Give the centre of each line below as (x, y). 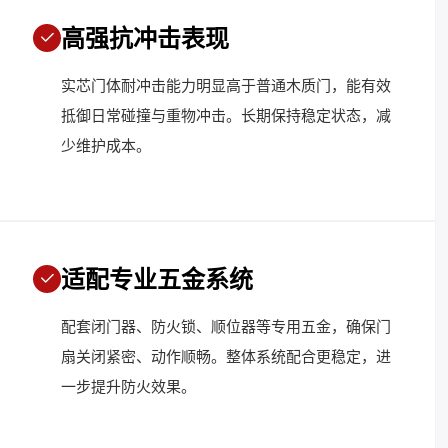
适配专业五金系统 (157, 279)
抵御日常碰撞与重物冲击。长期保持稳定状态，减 (226, 115)
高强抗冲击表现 (145, 38)
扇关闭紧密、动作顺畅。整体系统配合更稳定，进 (226, 356)
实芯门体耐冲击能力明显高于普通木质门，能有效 (226, 85)
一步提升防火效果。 (128, 386)
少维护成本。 (106, 145)
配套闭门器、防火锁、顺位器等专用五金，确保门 (226, 326)
